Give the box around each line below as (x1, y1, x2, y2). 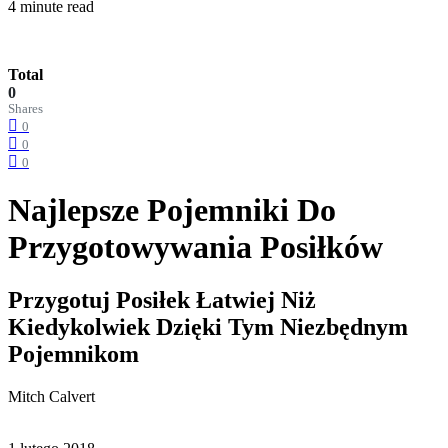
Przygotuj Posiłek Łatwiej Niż (8, 287, 316, 314)
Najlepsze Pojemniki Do (8, 192, 336, 229)
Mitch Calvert (8, 388, 95, 406)
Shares (8, 101, 43, 116)
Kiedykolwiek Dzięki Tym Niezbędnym (8, 314, 408, 341)
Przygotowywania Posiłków (8, 229, 383, 266)
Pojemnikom (8, 341, 139, 368)
